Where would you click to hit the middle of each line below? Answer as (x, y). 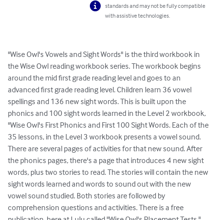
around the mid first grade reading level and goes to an (95, 78)
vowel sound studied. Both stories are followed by (87, 196)
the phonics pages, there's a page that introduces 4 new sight (107, 160)
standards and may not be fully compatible (155, 6)
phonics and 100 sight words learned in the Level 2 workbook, (108, 113)
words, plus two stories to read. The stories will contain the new (109, 172)
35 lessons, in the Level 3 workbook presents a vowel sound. (105, 137)
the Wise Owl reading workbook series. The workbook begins (105, 66)
